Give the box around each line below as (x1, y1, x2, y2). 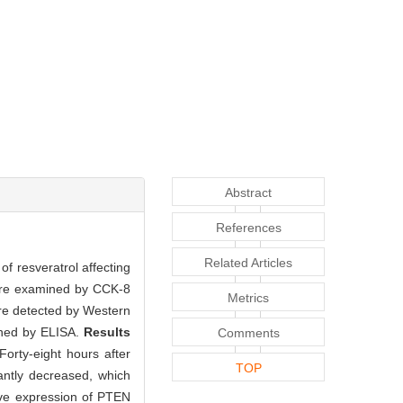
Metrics (228, 290, 269, 305)
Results (84, 324, 130, 339)
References (215, 219, 282, 235)
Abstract (225, 184, 272, 200)
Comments (217, 325, 280, 340)
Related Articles (204, 255, 292, 270)
